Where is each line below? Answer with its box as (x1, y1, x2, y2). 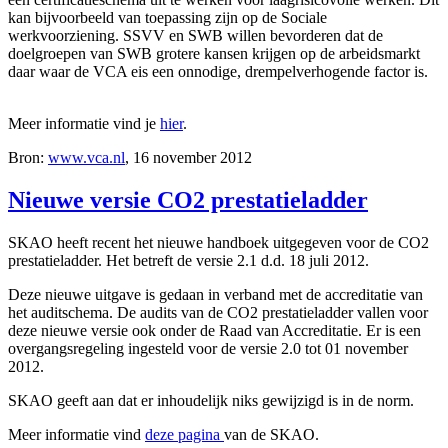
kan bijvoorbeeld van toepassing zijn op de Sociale (8, 8, 327, 26)
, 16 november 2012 (125, 148, 252, 166)
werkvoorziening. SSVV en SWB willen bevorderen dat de (8, 26, 383, 44)
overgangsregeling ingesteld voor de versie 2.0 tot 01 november (8, 339, 408, 357)
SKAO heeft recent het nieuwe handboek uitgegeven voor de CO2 (8, 233, 429, 251)
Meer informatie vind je (8, 114, 160, 132)
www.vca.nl (48, 148, 125, 166)
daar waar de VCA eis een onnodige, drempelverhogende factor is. (8, 62, 428, 80)
